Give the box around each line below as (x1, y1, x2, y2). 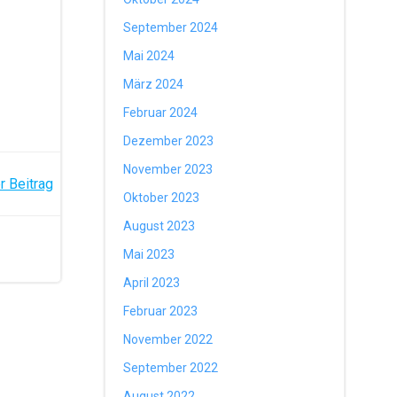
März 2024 (122, 77, 183, 91)
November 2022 (122, 332, 213, 346)
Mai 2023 (122, 247, 175, 261)
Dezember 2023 (122, 134, 214, 148)
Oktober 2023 (122, 191, 199, 205)
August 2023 (122, 219, 195, 233)
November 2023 (122, 162, 213, 176)
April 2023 (122, 276, 180, 290)
